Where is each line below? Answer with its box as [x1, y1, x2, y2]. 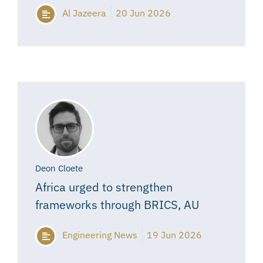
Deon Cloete [35, 163, 83, 174]
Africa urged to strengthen [35, 179, 173, 195]
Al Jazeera [62, 7, 106, 19]
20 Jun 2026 [116, 7, 171, 19]
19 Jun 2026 [147, 229, 202, 241]
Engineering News [62, 229, 137, 241]
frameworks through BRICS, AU [35, 197, 200, 213]
